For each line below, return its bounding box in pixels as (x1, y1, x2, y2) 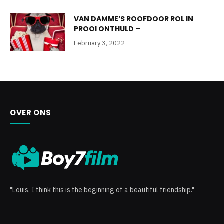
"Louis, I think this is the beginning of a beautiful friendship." (10, 185, 194, 194)
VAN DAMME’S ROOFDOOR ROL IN (74, 13, 193, 24)
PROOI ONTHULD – (74, 23, 140, 34)
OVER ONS (10, 107, 51, 118)
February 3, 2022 (74, 38, 125, 47)
